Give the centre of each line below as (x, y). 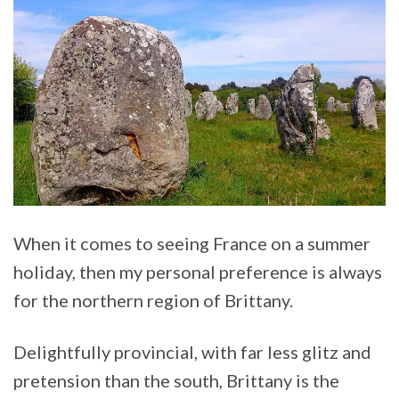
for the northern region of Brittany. (153, 300)
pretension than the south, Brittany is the (176, 380)
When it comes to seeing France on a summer (192, 243)
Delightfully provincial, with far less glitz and (192, 351)
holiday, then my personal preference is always (198, 271)
